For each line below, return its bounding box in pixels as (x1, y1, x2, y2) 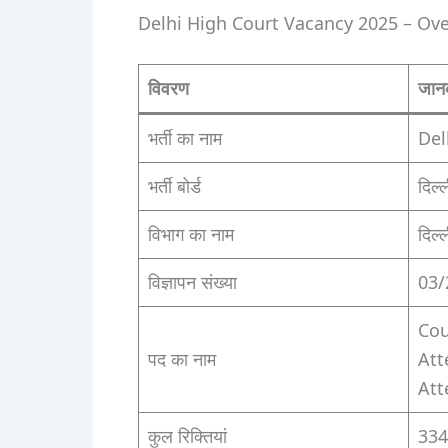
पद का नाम (147, 347, 216, 372)
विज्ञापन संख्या (147, 270, 237, 295)
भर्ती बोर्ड (147, 174, 201, 199)
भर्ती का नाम (147, 126, 222, 151)
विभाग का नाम (147, 222, 234, 247)
